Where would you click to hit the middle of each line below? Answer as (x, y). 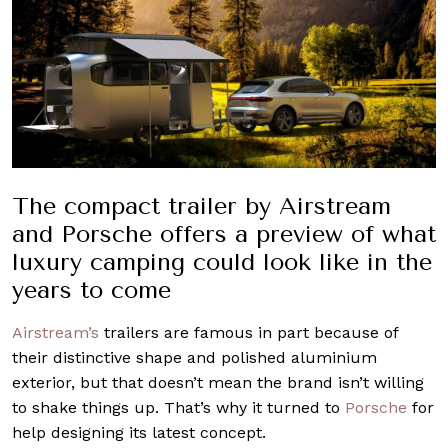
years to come (91, 289)
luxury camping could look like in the (222, 261)
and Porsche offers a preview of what (224, 233)
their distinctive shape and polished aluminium (194, 357)
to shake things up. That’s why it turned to (178, 407)
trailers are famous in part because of (248, 332)
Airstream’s (55, 332)
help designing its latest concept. (139, 432)
